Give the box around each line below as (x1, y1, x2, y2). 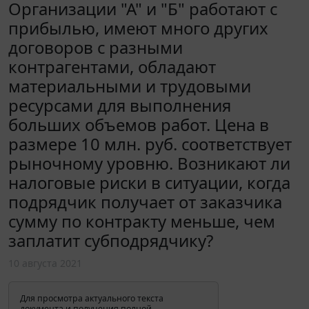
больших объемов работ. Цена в (8, 112, 269, 136)
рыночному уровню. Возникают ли (8, 151, 290, 175)
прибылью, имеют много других (8, 16, 268, 39)
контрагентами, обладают (8, 54, 216, 78)
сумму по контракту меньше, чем (8, 209, 275, 232)
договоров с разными (8, 35, 183, 59)
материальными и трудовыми (8, 74, 251, 97)
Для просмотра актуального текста (20, 292, 163, 304)
